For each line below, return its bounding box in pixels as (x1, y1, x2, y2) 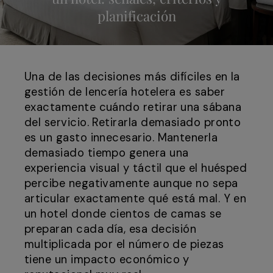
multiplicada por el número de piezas (24, 237, 224, 252)
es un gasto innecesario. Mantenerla (24, 130, 218, 146)
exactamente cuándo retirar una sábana (24, 100, 242, 115)
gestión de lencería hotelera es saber (24, 85, 225, 100)
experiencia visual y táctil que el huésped (24, 161, 247, 176)
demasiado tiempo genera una (24, 146, 189, 161)
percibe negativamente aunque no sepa (24, 176, 238, 191)
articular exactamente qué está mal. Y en (24, 191, 247, 207)
